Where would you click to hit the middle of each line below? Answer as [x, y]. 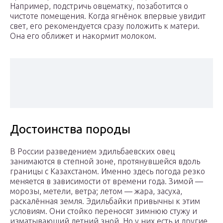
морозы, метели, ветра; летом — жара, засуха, [96, 191]
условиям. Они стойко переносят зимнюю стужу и [104, 211]
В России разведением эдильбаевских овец [92, 152]
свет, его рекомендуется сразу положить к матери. [105, 26]
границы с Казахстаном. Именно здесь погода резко [108, 171]
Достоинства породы [70, 129]
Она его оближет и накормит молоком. [83, 36]
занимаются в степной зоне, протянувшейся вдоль [105, 162]
